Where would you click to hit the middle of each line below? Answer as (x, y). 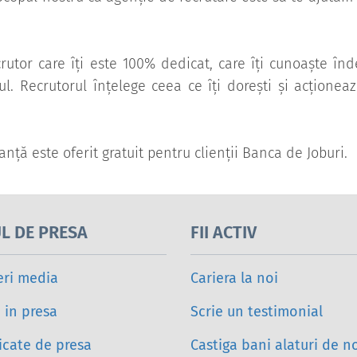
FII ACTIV (224, 233)
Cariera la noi (234, 279)
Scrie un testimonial (257, 312)
